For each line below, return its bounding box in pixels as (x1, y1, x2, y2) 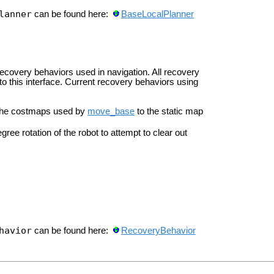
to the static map (135, 106, 203, 116)
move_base (87, 106, 135, 116)
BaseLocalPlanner (120, 9, 194, 19)
